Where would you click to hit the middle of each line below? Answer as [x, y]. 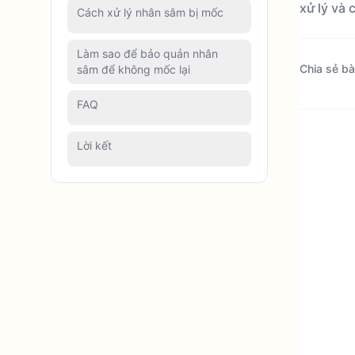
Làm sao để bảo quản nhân [147, 53]
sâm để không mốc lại [134, 69]
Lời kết [94, 145]
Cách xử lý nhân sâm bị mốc [150, 12]
